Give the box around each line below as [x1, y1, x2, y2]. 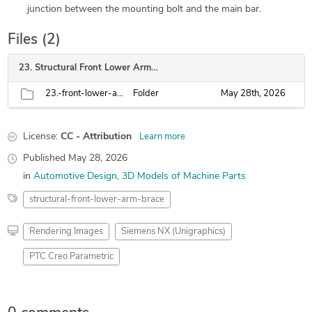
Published [22, 153, 68, 164]
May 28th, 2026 [220, 89, 286, 98]
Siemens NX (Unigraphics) [120, 227, 226, 236]
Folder [132, 89, 159, 98]
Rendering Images [29, 227, 103, 236]
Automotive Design [33, 171, 117, 182]
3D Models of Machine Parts [121, 171, 246, 182]
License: [22, 132, 58, 142]
